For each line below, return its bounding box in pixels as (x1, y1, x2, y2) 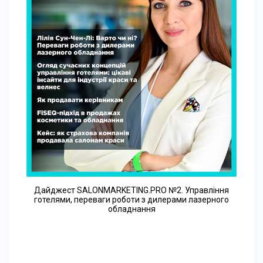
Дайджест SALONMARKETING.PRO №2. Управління (34, 185, 229, 195)
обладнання (107, 204, 156, 214)
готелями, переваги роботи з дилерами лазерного (34, 194, 229, 204)
